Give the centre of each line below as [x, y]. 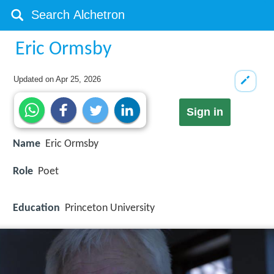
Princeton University [110, 208]
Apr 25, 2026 [79, 79]
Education [36, 208]
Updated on [35, 79]
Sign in [205, 112]
